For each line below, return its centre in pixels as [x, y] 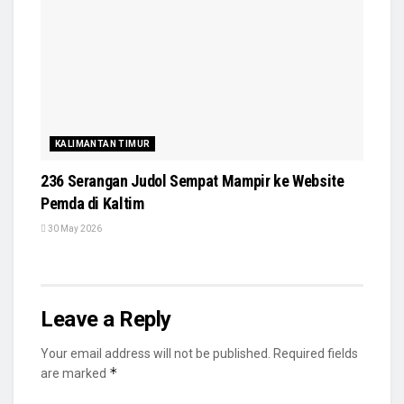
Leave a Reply [106, 319]
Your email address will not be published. [156, 353]
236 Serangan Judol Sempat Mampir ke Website [193, 180]
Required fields [316, 353]
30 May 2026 [74, 228]
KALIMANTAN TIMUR [103, 143]
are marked [75, 373]
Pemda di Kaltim [92, 203]
